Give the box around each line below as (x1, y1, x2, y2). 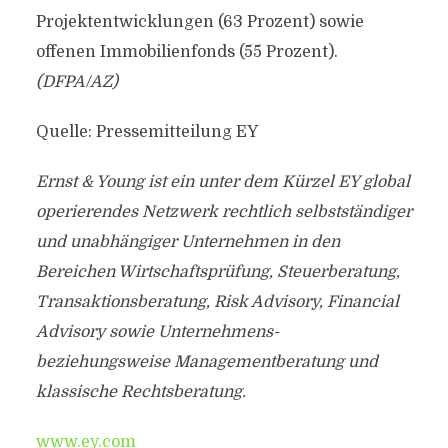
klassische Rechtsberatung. (35, 383, 246, 401)
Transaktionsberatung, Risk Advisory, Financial (35, 293, 399, 311)
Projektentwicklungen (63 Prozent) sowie (35, 13, 364, 31)
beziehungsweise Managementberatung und (35, 353, 378, 371)
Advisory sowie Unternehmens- (35, 323, 279, 341)
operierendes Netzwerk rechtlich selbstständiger (35, 203, 412, 221)
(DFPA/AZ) (35, 73, 118, 91)
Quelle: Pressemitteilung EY (35, 123, 258, 141)
